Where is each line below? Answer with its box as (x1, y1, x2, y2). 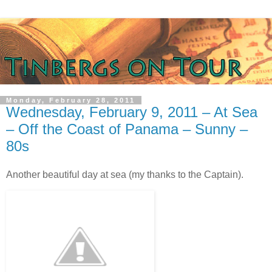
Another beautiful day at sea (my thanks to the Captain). (6, 169, 246, 180)
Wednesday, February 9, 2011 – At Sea (6, 103, 257, 120)
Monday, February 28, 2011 (6, 96, 135, 104)
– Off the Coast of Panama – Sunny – (6, 120, 248, 137)
